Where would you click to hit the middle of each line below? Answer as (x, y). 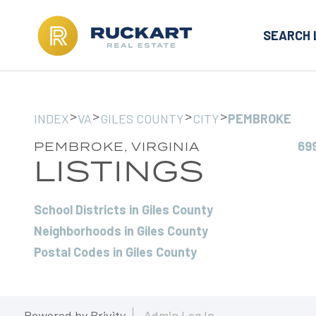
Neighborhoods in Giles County (121, 231)
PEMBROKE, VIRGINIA (117, 147)
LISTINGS (119, 170)
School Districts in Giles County (123, 209)
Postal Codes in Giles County (115, 252)
